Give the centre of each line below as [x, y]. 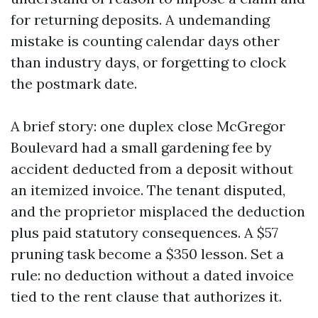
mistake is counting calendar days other [145, 41]
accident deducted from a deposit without [152, 169]
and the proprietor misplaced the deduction [158, 211]
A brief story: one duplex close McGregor [148, 126]
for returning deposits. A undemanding [140, 20]
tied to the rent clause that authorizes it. [146, 296]
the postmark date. [74, 83]
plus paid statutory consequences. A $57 [144, 232]
